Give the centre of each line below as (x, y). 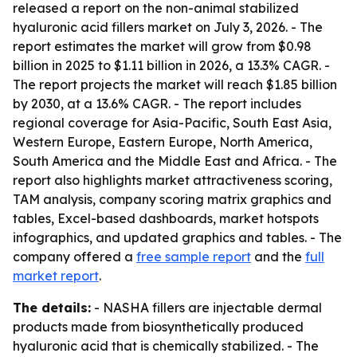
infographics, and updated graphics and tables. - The (177, 237)
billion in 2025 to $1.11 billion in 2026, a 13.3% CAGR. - (171, 65)
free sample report (194, 257)
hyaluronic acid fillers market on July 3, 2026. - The (168, 27)
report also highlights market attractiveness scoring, (173, 180)
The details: (52, 308)
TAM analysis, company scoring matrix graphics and (172, 199)
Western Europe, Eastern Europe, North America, (163, 142)
